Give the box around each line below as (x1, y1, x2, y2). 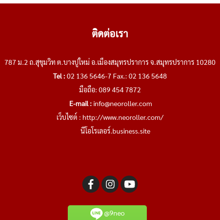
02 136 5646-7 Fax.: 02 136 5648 (65, 71, 167, 81)
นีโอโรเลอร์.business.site (80, 126, 150, 136)
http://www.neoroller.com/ (82, 112, 164, 122)
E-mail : (69, 99, 92, 108)
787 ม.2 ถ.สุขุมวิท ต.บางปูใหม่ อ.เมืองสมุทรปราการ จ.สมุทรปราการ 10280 (4, 57, 216, 67)
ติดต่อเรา (92, 27, 128, 40)
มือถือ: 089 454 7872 (79, 85, 141, 94)
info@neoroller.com (93, 99, 152, 108)
